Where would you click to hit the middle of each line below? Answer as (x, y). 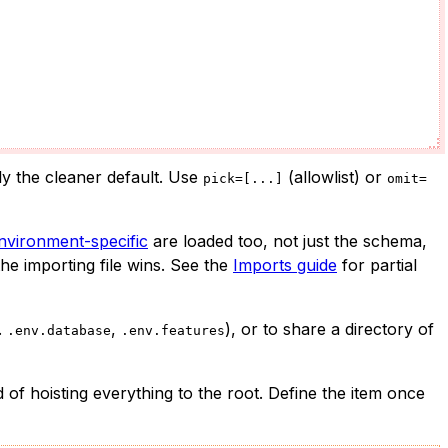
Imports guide (285, 264)
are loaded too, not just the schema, (287, 240)
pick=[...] (243, 178)
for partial (377, 264)
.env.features (173, 330)
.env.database (59, 330)
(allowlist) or (335, 176)
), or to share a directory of (329, 328)
